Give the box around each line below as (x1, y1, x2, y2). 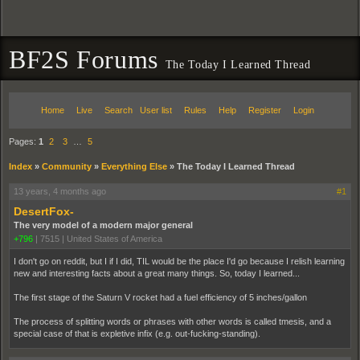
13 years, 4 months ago (14, 186, 106, 196)
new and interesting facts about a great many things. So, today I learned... (14, 268, 300, 278)
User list (140, 105, 172, 115)
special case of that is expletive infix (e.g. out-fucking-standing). (14, 329, 260, 338)
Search (104, 105, 133, 115)
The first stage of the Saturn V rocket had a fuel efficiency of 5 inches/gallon (14, 292, 307, 302)
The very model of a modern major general (14, 220, 193, 230)
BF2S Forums (9, 45, 166, 74)
